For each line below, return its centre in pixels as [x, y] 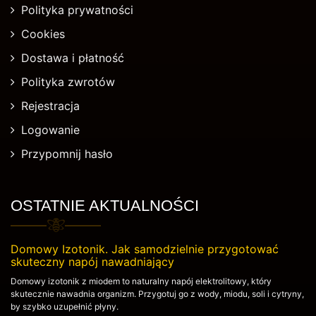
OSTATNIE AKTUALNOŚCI [105, 206]
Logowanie [50, 130]
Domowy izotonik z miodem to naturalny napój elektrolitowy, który [141, 281]
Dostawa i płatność [73, 58]
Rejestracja [50, 106]
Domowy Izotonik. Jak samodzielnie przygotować [145, 249]
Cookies [43, 34]
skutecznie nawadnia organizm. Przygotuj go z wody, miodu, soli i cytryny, [157, 294]
